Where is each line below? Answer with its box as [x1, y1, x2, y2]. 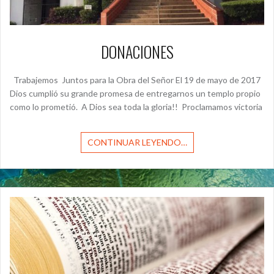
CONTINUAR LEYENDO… [87, 137, 187, 148]
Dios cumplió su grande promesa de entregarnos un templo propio [10, 88, 261, 99]
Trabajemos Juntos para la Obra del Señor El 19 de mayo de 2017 [10, 75, 261, 86]
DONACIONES [100, 40, 174, 64]
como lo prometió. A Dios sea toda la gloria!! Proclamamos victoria [10, 102, 262, 113]
